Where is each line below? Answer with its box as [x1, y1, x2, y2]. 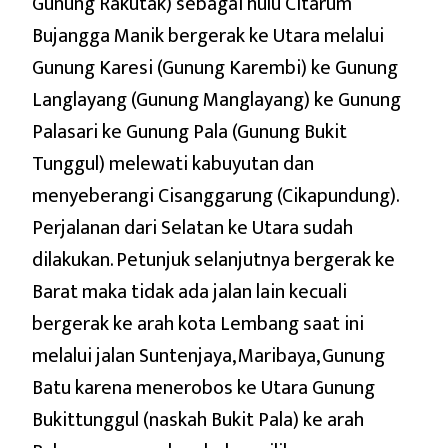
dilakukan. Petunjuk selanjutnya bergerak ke [32, 242, 395, 277]
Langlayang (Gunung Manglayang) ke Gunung [32, 82, 401, 117]
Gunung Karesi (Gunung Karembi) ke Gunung [32, 50, 398, 85]
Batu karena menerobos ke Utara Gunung [32, 370, 375, 405]
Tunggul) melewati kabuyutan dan [32, 146, 314, 181]
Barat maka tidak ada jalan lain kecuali [32, 274, 347, 309]
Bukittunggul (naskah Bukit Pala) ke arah [32, 402, 364, 437]
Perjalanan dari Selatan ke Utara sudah [32, 210, 353, 245]
